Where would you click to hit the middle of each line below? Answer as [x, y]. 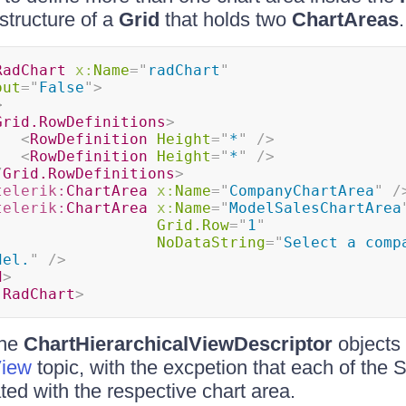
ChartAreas [345, 19]
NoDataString [211, 242]
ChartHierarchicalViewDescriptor [178, 344]
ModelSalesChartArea [315, 208]
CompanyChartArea [301, 191]
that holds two [225, 19]
